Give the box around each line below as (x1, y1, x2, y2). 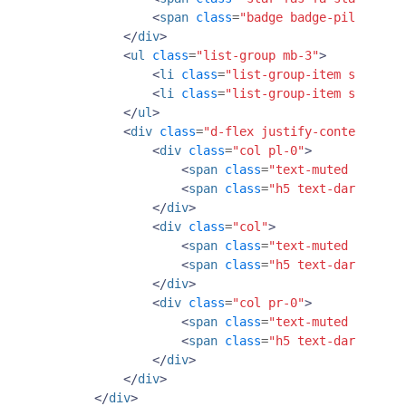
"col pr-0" (232, 295, 304, 310)
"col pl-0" (232, 142, 304, 158)
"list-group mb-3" (196, 47, 319, 63)
